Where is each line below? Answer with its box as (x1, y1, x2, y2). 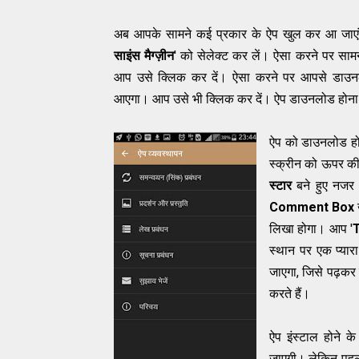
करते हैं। (269, 286, 310, 302)
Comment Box (269, 200, 355, 216)
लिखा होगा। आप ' (269, 221, 353, 237)
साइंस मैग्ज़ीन (114, 48, 175, 64)
